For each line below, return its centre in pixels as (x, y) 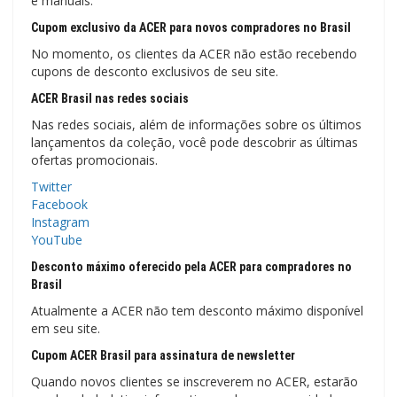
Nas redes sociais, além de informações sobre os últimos (196, 124)
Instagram (60, 222)
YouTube (57, 239)
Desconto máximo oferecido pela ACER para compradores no (191, 266)
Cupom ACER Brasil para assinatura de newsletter (163, 355)
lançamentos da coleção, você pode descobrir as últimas (195, 142)
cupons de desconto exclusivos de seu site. (155, 71)
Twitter (51, 186)
